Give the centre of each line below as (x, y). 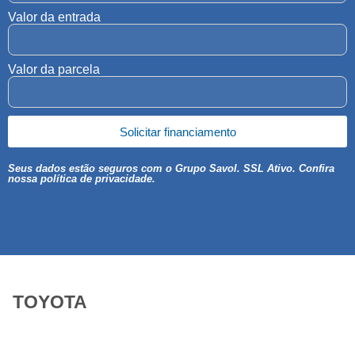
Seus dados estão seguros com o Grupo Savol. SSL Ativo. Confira (171, 169)
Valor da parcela (54, 70)
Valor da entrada (54, 17)
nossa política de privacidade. (82, 179)
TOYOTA (50, 302)
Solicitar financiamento (177, 132)
